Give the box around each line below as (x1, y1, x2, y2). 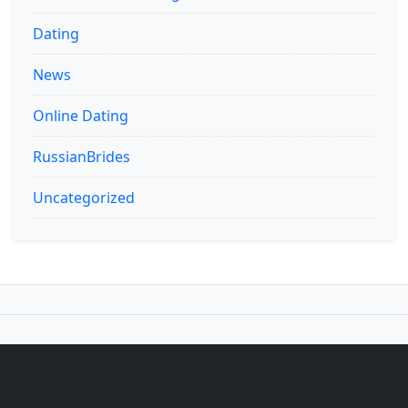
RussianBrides (33, 147, 130, 168)
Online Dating (33, 106, 128, 127)
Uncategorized (33, 188, 135, 209)
